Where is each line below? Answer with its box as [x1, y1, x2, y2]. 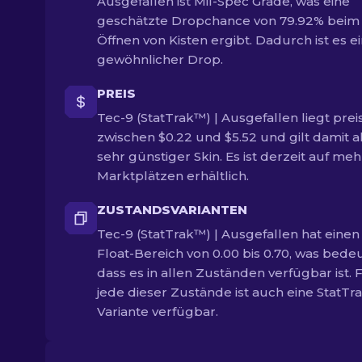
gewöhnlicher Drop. [97, 52, 223, 67]
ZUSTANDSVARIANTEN [97, 202, 247, 217]
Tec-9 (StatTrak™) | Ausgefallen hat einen [97, 226, 360, 242]
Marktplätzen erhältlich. [97, 168, 249, 183]
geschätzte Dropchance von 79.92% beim [97, 13, 360, 28]
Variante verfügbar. [97, 304, 218, 319]
